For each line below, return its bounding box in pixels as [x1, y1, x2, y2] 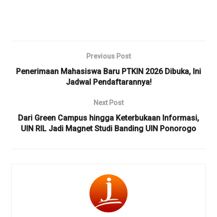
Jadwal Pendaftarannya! [65, 77, 152, 87]
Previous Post [86, 52, 131, 61]
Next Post [93, 99, 124, 107]
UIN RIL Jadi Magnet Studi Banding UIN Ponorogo [21, 124, 196, 134]
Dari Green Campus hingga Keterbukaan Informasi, [18, 113, 199, 123]
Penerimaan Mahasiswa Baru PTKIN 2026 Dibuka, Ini [16, 67, 201, 77]
